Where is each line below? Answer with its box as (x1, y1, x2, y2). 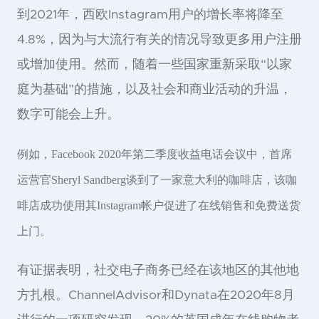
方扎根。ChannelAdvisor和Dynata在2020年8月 (17, 289, 295, 303)
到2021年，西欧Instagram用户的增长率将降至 (17, 9, 283, 22)
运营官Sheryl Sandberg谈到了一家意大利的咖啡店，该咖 (17, 174, 297, 187)
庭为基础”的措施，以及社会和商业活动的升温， (17, 83, 292, 97)
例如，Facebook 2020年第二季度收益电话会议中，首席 (17, 148, 292, 161)
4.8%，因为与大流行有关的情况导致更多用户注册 (17, 33, 302, 47)
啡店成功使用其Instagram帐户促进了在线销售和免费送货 (17, 199, 300, 212)
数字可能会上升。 (17, 108, 120, 122)
